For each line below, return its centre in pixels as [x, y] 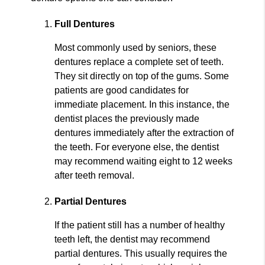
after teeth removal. [95, 175]
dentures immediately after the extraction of [144, 132]
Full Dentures [85, 24]
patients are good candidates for [122, 90]
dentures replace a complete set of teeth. [139, 62]
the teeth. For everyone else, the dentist [137, 147]
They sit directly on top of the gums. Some [142, 76]
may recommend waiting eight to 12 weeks [144, 161]
